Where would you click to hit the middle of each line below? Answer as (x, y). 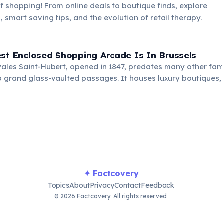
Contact (128, 185)
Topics (58, 185)
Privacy (102, 185)
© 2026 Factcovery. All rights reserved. (111, 196)
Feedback (158, 185)
